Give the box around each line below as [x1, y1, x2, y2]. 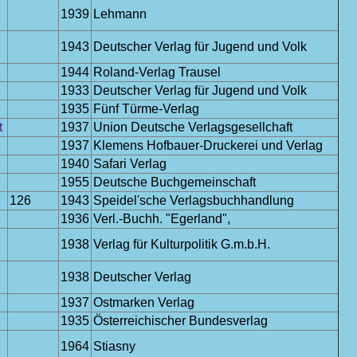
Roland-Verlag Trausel [93, 65, 221, 79]
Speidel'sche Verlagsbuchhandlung [93, 194, 294, 207]
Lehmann [93, 7, 147, 21]
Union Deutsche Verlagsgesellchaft [93, 120, 292, 134]
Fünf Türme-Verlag [93, 102, 199, 116]
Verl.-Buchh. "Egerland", [93, 212, 230, 226]
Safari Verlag [93, 157, 167, 171]
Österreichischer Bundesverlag [93, 314, 268, 328]
